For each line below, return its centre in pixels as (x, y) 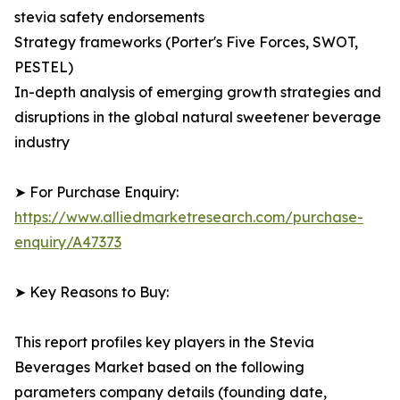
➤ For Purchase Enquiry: (96, 192)
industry (42, 142)
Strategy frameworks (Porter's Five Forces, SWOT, (186, 42)
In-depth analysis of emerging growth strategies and (198, 92)
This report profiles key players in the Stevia (164, 342)
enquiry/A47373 (68, 242)
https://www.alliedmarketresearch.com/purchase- (189, 217)
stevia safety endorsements (109, 17)
